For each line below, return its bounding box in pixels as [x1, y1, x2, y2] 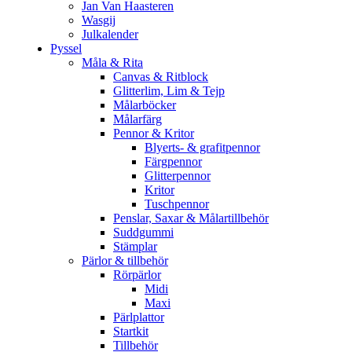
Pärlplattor [113, 310, 164, 324]
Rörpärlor [113, 268, 161, 281]
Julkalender [82, 27, 138, 41]
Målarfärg [113, 112, 162, 126]
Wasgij [82, 13, 115, 27]
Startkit [113, 324, 148, 338]
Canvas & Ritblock [113, 70, 208, 83]
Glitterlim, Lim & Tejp [113, 84, 225, 97]
